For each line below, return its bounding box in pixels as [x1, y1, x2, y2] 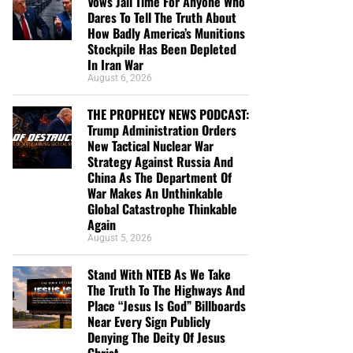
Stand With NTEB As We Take [87, 264, 231, 284]
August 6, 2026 [87, 72, 152, 84]
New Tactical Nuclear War [87, 136, 214, 155]
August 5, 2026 [87, 232, 152, 243]
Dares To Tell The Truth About [87, 7, 236, 27]
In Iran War [87, 54, 143, 74]
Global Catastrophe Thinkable [87, 199, 237, 218]
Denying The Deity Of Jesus [87, 327, 225, 347]
